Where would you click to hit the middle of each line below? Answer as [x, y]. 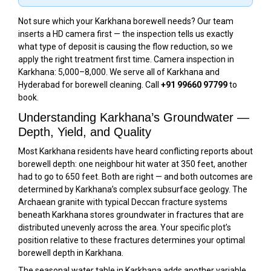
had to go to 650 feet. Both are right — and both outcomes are [135, 176]
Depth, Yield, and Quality [85, 132]
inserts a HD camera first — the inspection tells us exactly [126, 34]
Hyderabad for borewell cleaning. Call [90, 84]
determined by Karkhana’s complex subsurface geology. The [133, 189]
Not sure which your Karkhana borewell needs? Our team [126, 21]
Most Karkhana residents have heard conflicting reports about [135, 151]
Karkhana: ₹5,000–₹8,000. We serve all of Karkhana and [119, 72]
